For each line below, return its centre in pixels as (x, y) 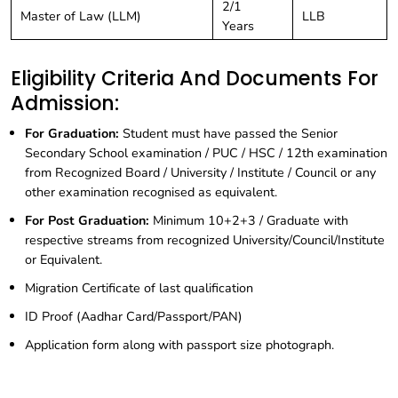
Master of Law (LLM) (81, 16)
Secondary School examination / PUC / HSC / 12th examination (206, 153)
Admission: (65, 104)
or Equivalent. (64, 260)
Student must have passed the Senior (228, 134)
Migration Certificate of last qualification (139, 288)
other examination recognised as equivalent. (151, 192)
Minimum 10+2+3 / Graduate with (249, 221)
